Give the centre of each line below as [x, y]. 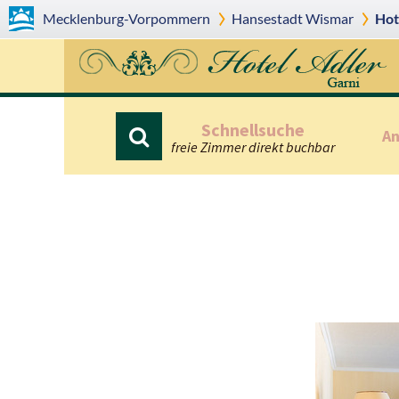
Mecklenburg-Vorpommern [126, 18]
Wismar [328, 18]
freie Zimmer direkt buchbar [253, 147]
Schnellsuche [253, 130]
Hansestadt [267, 18]
